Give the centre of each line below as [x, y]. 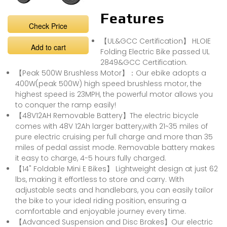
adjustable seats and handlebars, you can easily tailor [114, 190]
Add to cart [48, 47]
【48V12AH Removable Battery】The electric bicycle [107, 115]
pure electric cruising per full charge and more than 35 [114, 137]
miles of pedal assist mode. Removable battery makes [115, 147]
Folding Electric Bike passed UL [155, 51]
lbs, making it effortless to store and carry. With [100, 179]
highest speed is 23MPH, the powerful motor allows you [114, 94]
